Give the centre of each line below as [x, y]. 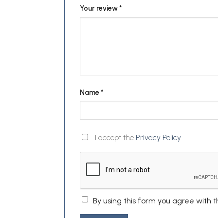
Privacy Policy [158, 137]
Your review [100, 9]
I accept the [114, 137]
